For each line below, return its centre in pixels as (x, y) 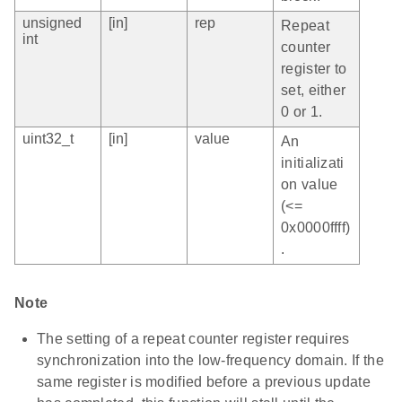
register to (314, 69)
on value (310, 185)
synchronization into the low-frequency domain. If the (210, 361)
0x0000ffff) (316, 228)
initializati (313, 163)
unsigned (52, 23)
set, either (314, 91)
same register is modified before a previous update (204, 382)
